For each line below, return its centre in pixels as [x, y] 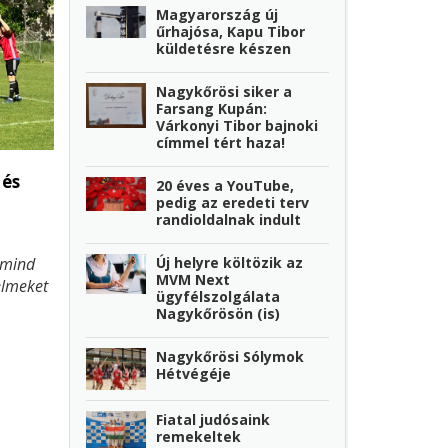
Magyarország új [217, 14]
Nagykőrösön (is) [218, 313]
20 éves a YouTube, [225, 185]
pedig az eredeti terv [233, 202]
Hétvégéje [194, 373]
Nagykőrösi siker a [224, 91]
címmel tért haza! [221, 142]
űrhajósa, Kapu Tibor [231, 31]
